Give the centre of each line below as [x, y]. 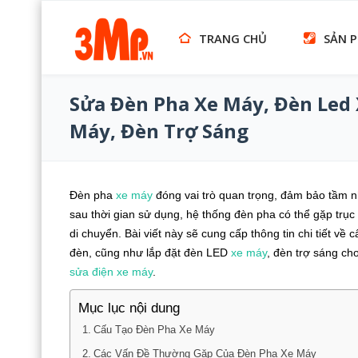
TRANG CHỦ [233, 38]
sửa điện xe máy [111, 272]
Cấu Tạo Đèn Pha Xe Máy [154, 330]
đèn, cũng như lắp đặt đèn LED [150, 253]
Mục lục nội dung [129, 308]
